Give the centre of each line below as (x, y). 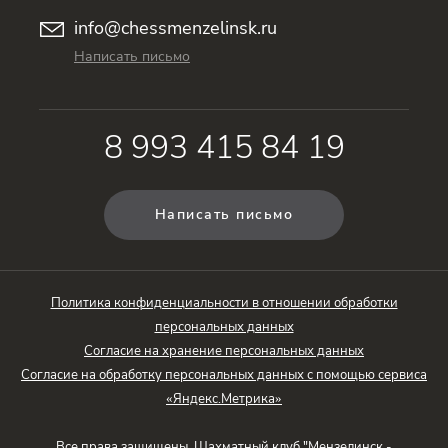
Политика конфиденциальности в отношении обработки (224, 302)
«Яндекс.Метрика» (224, 398)
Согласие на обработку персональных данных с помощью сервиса (224, 374)
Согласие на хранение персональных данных (224, 350)
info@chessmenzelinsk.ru (175, 27)
